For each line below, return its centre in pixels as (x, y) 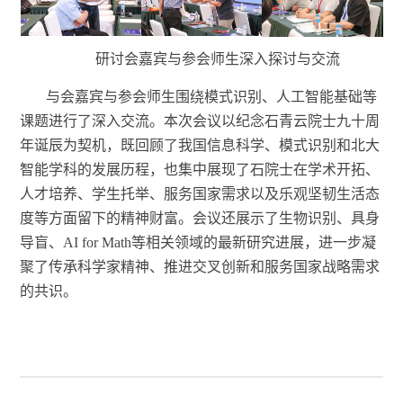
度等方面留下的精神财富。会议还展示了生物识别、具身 (200, 218)
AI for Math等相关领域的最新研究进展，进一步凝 (220, 242)
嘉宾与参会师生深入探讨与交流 (239, 58)
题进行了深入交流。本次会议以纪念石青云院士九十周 (207, 121)
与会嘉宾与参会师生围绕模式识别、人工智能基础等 (212, 96)
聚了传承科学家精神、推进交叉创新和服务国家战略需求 (200, 266)
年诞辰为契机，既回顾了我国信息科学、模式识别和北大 (200, 145)
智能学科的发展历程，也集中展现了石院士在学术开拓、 (200, 169)
